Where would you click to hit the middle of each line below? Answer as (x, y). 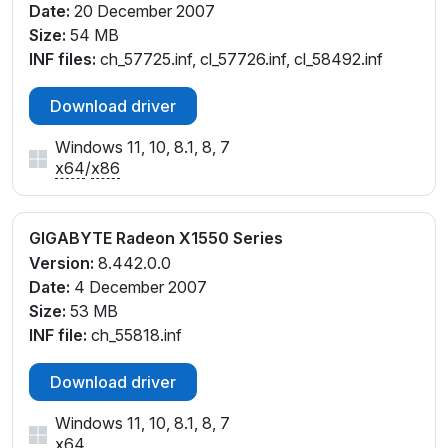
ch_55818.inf (134, 334)
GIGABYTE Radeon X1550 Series (156, 238)
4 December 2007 (138, 286)
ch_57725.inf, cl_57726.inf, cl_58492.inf (239, 59)
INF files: (62, 59)
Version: (61, 262)
